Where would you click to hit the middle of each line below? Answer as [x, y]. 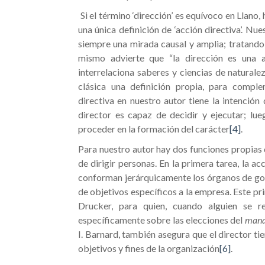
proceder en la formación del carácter [154, 129]
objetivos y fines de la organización [149, 248]
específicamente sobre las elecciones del [161, 220]
